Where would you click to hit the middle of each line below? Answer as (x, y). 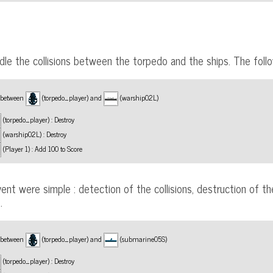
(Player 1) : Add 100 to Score (42, 148)
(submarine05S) (143, 239)
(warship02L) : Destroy (34, 134)
